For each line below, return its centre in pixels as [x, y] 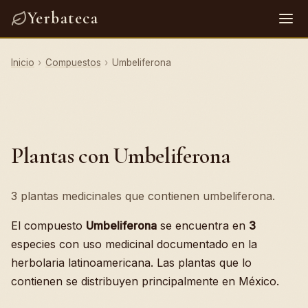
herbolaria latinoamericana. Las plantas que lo [131, 263]
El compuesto [48, 225]
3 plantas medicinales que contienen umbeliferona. [143, 196]
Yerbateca [63, 18]
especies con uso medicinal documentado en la [134, 244]
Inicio [23, 63]
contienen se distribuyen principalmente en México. [145, 281]
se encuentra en [203, 225]
